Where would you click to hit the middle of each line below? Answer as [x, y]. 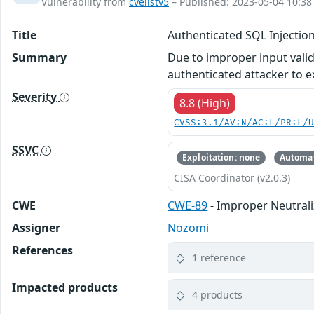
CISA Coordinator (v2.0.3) [232, 178]
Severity [36, 96]
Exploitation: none [221, 157]
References [42, 251]
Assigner [36, 228]
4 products [218, 295]
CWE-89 [188, 206]
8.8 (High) [205, 103]
